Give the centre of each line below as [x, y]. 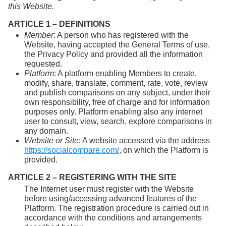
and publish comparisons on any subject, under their [117, 93]
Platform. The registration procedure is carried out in [117, 208]
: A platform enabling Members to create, [125, 74]
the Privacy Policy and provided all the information [114, 54]
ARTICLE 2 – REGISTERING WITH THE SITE [92, 178]
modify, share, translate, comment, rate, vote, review [116, 83]
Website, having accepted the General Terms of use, [117, 45]
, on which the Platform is [164, 150]
